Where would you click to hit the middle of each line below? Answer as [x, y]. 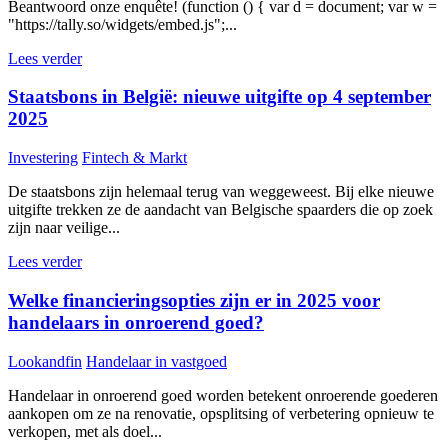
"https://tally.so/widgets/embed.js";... [122, 24]
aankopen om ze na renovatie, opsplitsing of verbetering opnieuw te [221, 413]
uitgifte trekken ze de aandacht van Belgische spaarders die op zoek [220, 210]
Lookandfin [45, 361]
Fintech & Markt [134, 158]
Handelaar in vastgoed [156, 361]
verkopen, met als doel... [85, 431]
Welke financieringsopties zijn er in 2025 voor [194, 300]
